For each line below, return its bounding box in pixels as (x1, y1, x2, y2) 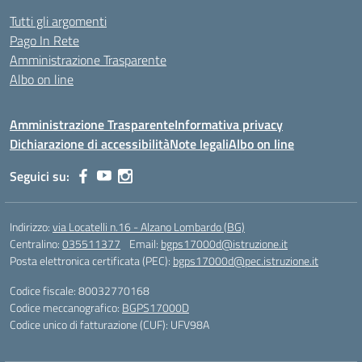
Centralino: (10, 235, 62, 252)
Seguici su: (10, 166, 69, 186)
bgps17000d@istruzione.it (161, 235, 288, 252)
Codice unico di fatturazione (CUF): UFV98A (10, 316, 209, 333)
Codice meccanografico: (10, 299, 122, 316)
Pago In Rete (10, 31, 79, 50)
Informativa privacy (175, 115, 283, 134)
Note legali (170, 134, 229, 154)
